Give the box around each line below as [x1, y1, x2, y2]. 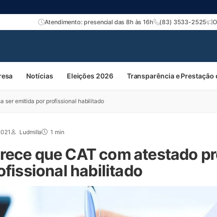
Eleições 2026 [66, 72, 113, 80]
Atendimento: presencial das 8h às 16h [44, 18, 154, 26]
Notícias [26, 72, 53, 80]
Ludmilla [19, 128, 42, 136]
